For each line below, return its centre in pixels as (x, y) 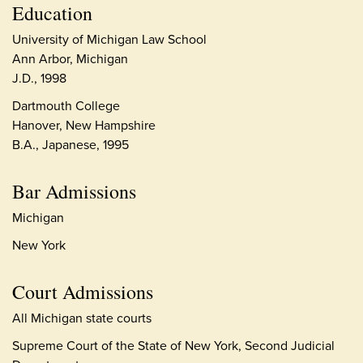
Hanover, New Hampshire (84, 125)
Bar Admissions (74, 191)
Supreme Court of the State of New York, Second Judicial (173, 345)
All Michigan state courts (82, 318)
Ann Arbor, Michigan (70, 58)
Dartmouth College (66, 105)
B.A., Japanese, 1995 (70, 144)
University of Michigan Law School (109, 39)
